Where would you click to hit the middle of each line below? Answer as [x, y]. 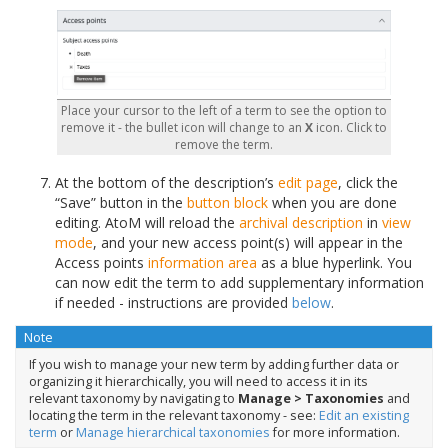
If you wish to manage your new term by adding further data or [213, 364]
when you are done [332, 202]
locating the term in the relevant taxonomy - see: [173, 415]
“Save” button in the [121, 202]
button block [227, 202]
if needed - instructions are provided [173, 302]
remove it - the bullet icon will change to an [182, 127]
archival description [301, 222]
